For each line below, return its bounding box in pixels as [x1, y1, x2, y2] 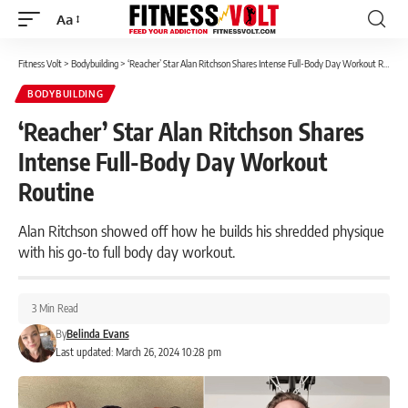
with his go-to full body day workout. [18, 241, 235, 261]
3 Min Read [32, 301, 78, 315]
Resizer [56, 43, 100, 61]
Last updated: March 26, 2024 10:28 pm [55, 345, 221, 359]
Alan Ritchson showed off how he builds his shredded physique [18, 220, 384, 240]
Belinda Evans [66, 327, 129, 341]
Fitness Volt [18, 57, 62, 69]
